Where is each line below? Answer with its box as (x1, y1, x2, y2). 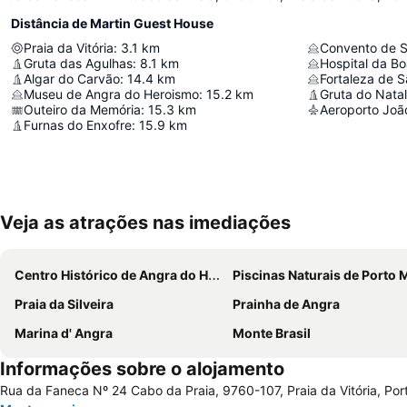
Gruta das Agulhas (24, 55, 133, 71)
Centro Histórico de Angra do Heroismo (15, 267, 208, 283)
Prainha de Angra (233, 296, 340, 312)
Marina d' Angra (15, 325, 113, 341)
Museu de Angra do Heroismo (24, 86, 199, 102)
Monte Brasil (233, 325, 311, 341)
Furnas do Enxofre (24, 117, 132, 133)
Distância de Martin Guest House (11, 15, 213, 31)
